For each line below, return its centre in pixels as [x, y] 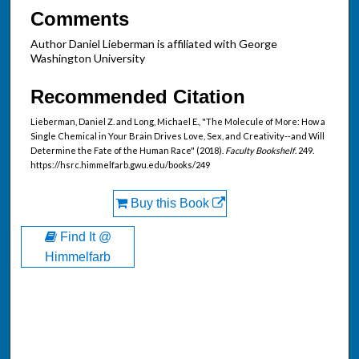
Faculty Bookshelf [260, 150]
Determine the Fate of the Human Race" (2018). [128, 150]
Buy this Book [169, 203]
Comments [80, 19]
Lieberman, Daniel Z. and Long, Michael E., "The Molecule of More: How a [178, 121]
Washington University [88, 58]
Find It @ [84, 237]
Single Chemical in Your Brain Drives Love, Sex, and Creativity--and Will [177, 135]
